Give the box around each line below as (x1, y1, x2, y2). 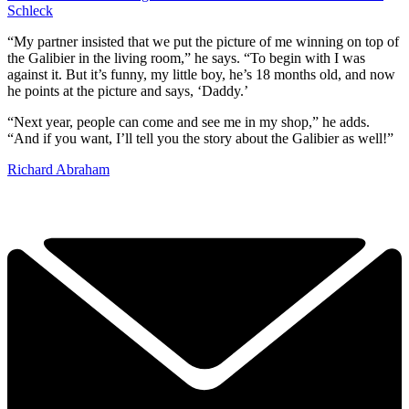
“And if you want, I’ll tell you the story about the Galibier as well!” (7, 130, 393, 146)
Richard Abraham (7, 161, 110, 177)
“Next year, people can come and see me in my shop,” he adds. (7, 113, 370, 130)
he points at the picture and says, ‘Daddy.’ (7, 82, 248, 99)
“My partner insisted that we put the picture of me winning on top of (7, 33, 399, 49)
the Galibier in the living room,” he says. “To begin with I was (7, 49, 365, 66)
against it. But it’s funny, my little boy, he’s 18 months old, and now (7, 66, 395, 82)
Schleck (7, 2, 53, 18)
